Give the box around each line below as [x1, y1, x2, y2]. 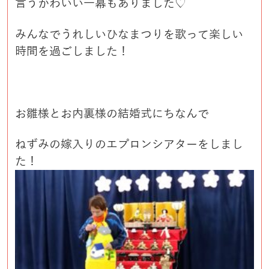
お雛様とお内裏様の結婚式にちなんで [14, 107, 209, 120]
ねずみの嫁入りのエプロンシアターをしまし [14, 138, 243, 151]
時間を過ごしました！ [14, 44, 129, 58]
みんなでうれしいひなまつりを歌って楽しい [14, 28, 243, 41]
